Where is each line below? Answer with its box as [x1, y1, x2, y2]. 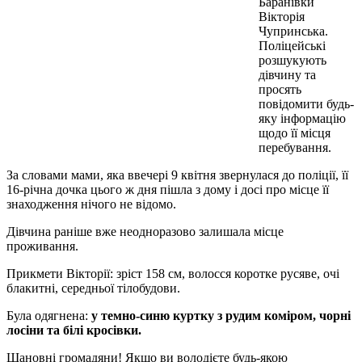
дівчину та [259, 67, 316, 82]
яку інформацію [259, 111, 346, 125]
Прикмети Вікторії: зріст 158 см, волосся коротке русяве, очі [6, 266, 339, 280]
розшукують [259, 53, 326, 67]
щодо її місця [259, 125, 330, 140]
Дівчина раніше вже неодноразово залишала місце [6, 224, 284, 238]
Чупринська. [259, 23, 328, 38]
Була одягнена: [6, 308, 91, 322]
